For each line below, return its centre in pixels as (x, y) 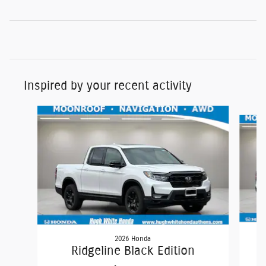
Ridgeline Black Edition (133, 251)
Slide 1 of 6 (29, 111)
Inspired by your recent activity (108, 86)
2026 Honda (133, 239)
